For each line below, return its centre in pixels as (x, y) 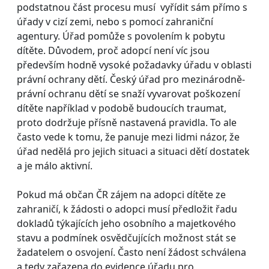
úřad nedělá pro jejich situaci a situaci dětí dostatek (133, 151)
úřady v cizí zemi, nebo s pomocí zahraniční (115, 21)
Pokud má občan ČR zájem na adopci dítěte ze (121, 194)
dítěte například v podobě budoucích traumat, (122, 108)
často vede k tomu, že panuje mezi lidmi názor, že (128, 137)
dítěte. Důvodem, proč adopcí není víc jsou (113, 50)
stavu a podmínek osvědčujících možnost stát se (126, 237)
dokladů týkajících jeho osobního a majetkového (126, 223)
